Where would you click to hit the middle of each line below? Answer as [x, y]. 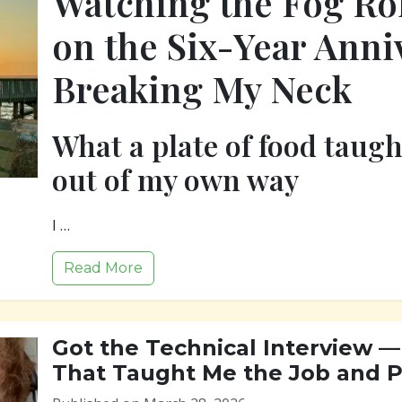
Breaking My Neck [202, 88]
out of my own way [175, 179]
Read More [103, 268]
